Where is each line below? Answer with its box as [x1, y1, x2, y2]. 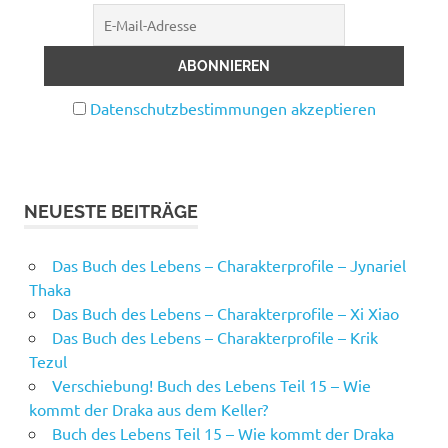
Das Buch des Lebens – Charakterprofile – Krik [51, 326, 378, 347]
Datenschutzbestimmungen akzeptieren [89, 97, 376, 118]
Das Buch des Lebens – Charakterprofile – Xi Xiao [51, 302, 399, 323]
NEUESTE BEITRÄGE [24, 200, 198, 222]
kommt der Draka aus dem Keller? [28, 398, 268, 419]
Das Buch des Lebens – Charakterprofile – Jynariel [51, 254, 406, 275]
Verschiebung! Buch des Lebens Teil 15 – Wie [51, 374, 371, 395]
